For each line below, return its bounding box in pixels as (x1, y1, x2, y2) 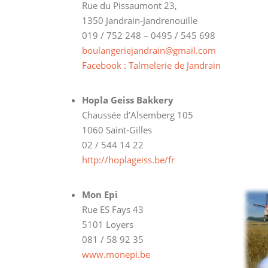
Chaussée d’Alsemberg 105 (82, 108, 193, 121)
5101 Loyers (82, 218, 133, 230)
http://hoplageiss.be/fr (82, 153, 175, 166)
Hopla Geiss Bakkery (82, 93, 173, 106)
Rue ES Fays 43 (82, 203, 144, 215)
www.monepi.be (82, 248, 150, 260)
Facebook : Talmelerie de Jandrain (82, 59, 221, 71)
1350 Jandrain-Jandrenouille (82, 14, 197, 26)
